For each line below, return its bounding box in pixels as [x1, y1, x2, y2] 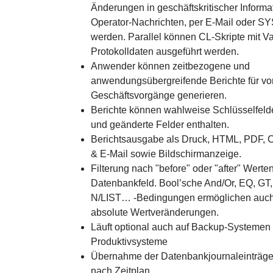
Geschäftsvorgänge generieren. [91, 90, 227, 101]
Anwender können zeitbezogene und [91, 61, 250, 71]
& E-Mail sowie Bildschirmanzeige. [91, 149, 241, 159]
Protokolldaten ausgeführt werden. [91, 46, 239, 57]
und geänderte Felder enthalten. [91, 119, 229, 130]
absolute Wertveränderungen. [91, 207, 219, 218]
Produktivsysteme [91, 236, 168, 247]
